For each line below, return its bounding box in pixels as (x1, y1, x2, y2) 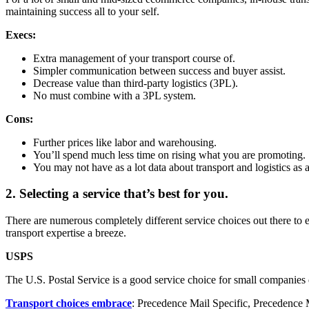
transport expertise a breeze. (6, 226, 129, 239)
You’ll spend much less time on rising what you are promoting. (33, 148, 306, 161)
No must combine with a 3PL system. (33, 89, 196, 101)
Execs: (6, 28, 36, 41)
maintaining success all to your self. (6, 5, 162, 17)
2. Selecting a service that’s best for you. (6, 186, 228, 201)
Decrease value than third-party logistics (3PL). (33, 77, 238, 89)
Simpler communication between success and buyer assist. (33, 64, 286, 77)
